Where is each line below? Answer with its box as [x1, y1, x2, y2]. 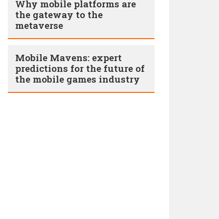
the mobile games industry [15, 73, 140, 85]
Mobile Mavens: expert [15, 51, 122, 64]
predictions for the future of [15, 62, 145, 74]
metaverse [15, 19, 63, 31]
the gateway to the [15, 8, 103, 21]
